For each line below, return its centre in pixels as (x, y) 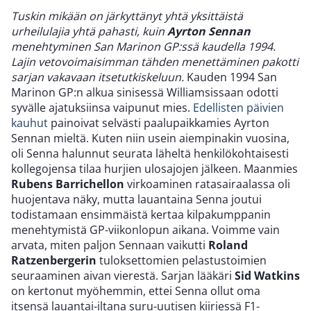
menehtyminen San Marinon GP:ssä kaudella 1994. (143, 46)
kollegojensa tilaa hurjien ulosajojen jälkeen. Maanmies (154, 168)
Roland (228, 245)
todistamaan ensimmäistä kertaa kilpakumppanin (141, 214)
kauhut (30, 123)
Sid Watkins (267, 275)
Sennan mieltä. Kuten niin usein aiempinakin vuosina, (150, 138)
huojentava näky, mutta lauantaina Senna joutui (136, 199)
